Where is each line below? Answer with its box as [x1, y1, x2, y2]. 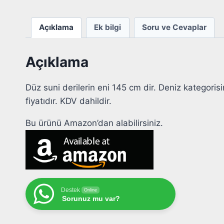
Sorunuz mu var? [62, 194, 120, 203]
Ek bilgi [94, 22, 121, 32]
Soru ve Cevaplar [141, 22, 206, 32]
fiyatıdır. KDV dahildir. [25, 96, 111, 106]
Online [84, 187, 97, 193]
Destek [61, 186, 80, 194]
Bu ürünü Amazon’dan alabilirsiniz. [25, 118, 163, 128]
